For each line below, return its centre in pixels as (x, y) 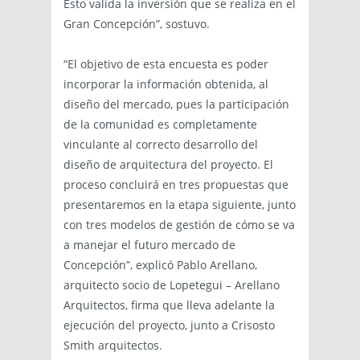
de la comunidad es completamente (160, 124)
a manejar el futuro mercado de (149, 244)
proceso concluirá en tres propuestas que (176, 184)
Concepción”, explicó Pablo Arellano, (160, 264)
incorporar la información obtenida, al (166, 84)
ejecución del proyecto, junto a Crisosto (169, 325)
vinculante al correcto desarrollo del (161, 144)
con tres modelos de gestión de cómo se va (179, 224)
